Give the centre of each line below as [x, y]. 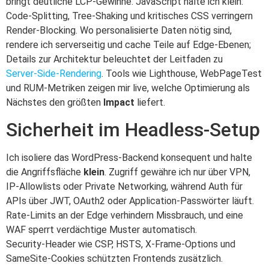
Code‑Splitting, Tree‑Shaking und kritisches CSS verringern [129, 16]
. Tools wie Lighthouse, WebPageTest [182, 73]
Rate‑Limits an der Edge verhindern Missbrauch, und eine [125, 216]
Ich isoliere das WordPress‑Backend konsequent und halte [129, 158]
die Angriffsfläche [45, 172]
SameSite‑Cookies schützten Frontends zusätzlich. [114, 259]
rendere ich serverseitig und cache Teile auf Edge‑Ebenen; [128, 44]
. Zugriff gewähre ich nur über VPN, [177, 172]
